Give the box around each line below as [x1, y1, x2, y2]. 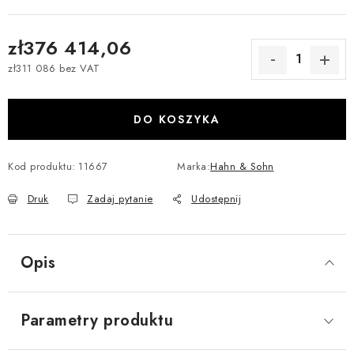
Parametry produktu [21, 308, 173, 332]
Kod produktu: [8, 158, 76, 174]
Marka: [177, 158, 210, 174]
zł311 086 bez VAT [8, 61, 100, 77]
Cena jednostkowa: [7, 75, 101, 92]
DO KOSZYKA [134, 111, 220, 127]
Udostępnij [191, 190, 241, 206]
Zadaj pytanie [87, 190, 153, 206]
